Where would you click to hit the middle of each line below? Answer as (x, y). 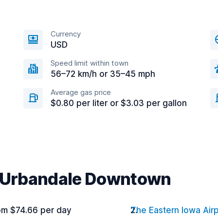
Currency (66, 34)
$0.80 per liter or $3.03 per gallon (119, 103)
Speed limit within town (90, 63)
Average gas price (81, 92)
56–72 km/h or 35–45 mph (103, 74)
